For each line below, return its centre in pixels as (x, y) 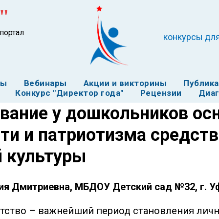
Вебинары (45, 83)
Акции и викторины (125, 83)
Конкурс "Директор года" (69, 93)
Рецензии (161, 93)
